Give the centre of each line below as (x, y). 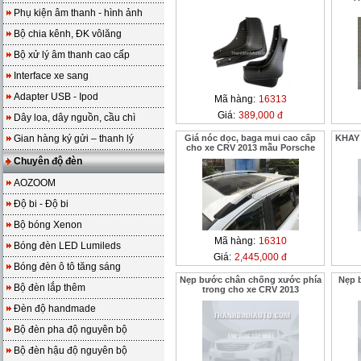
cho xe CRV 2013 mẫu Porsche (250, 147)
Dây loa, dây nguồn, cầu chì (75, 118)
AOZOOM (35, 183)
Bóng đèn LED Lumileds (67, 246)
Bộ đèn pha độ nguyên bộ (71, 330)
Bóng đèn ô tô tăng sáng (67, 267)
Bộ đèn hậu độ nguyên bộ (71, 351)
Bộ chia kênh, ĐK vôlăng (68, 34)
